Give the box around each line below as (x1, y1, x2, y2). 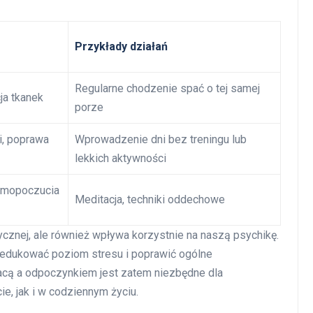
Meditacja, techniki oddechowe (75, 192, 225, 206)
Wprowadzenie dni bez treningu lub (75, 132, 247, 146)
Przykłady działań (75, 39, 168, 53)
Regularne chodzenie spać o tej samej (75, 81, 260, 95)
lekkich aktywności (75, 151, 166, 165)
